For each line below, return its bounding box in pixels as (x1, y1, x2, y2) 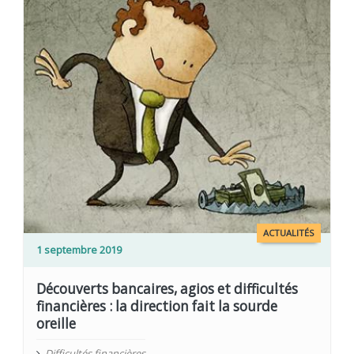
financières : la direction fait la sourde (36, 296, 278, 315)
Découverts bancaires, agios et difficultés (36, 279, 299, 298)
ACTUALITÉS (262, 226, 314, 239)
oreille (36, 314, 77, 333)
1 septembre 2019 (36, 242, 122, 257)
